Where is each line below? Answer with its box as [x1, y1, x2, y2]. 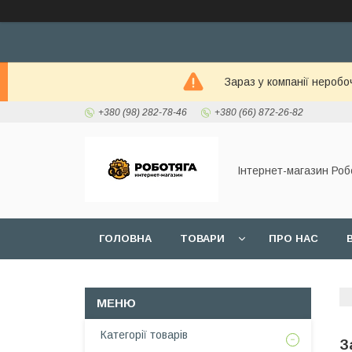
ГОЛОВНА [99, 233, 152, 244]
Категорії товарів [101, 328, 188, 341]
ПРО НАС [269, 233, 318, 244]
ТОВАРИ [180, 233, 225, 244]
